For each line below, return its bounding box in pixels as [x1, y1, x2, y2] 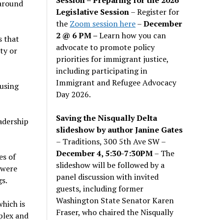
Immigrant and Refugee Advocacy [56, 77, 177, 88]
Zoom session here [70, 18, 136, 29]
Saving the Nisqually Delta [56, 112, 158, 123]
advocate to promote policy [56, 41, 155, 53]
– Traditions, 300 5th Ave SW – [56, 136, 166, 147]
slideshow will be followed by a [56, 159, 165, 170]
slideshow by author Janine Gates [56, 124, 183, 135]
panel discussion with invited [56, 171, 159, 182]
